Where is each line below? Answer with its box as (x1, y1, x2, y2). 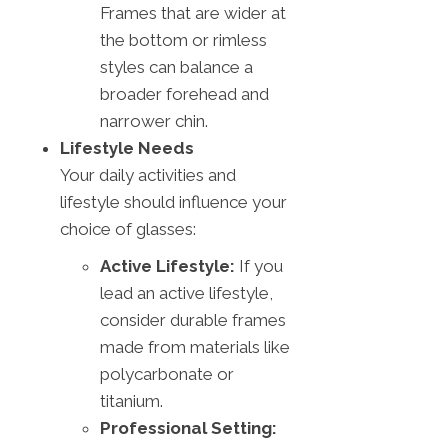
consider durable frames (100, 309, 286, 330)
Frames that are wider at (100, 2, 286, 23)
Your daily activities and (60, 164, 236, 185)
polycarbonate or (100, 363, 234, 384)
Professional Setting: (100, 417, 277, 438)
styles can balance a (100, 56, 253, 77)
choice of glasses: (60, 218, 196, 239)
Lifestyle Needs (60, 137, 194, 158)
